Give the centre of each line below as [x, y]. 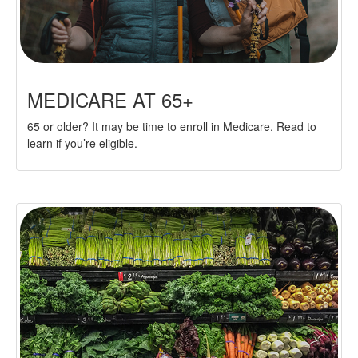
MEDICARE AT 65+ [110, 100]
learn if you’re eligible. [82, 143]
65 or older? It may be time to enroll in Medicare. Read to [172, 127]
